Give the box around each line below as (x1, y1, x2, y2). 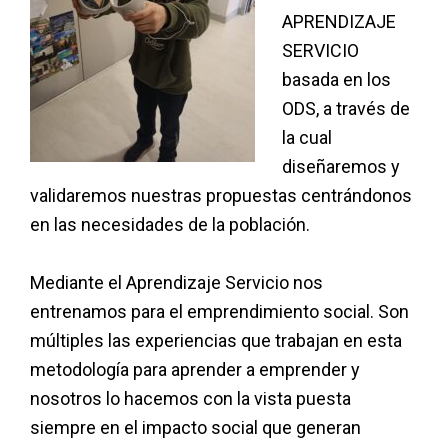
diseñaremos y (282, 155, 400, 177)
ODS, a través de (282, 97, 410, 119)
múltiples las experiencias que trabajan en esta (30, 329, 402, 351)
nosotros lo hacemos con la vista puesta (30, 387, 351, 409)
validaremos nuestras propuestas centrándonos (30, 184, 412, 206)
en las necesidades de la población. (30, 213, 310, 235)
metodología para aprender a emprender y (30, 358, 360, 380)
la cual (282, 126, 332, 148)
